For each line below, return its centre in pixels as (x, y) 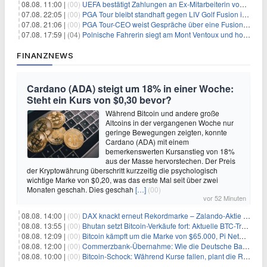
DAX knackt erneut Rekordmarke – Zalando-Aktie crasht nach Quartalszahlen (163, 215)
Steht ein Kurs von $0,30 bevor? (99, 100)
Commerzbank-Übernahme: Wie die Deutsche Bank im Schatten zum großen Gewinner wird (162, 246)
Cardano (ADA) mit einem (147, 142)
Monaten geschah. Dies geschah (81, 189)
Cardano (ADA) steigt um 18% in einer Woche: (130, 89)
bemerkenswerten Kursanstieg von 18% (170, 151)
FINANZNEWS (45, 55)
